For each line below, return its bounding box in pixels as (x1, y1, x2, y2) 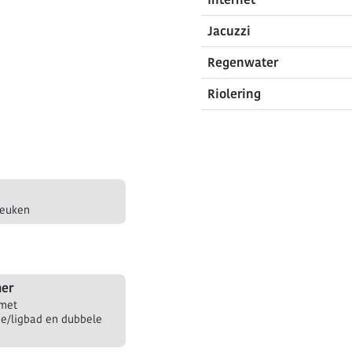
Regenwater (207, 54, 278, 71)
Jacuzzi (207, 23, 251, 39)
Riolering (207, 86, 261, 102)
